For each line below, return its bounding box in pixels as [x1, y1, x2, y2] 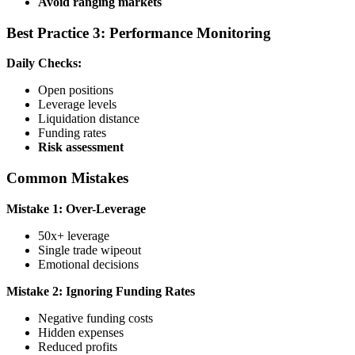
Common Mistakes [6, 169, 128, 186]
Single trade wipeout [38, 242, 141, 257]
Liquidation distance [38, 112, 139, 126]
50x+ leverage [38, 228, 109, 242]
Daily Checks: [6, 56, 82, 71]
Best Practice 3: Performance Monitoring [6, 24, 271, 41]
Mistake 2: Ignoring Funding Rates [6, 284, 195, 298]
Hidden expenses [38, 325, 124, 339]
